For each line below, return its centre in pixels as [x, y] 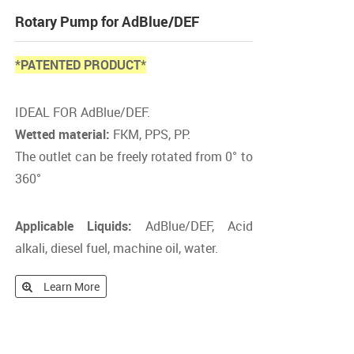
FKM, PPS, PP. [150, 134]
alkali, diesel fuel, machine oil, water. [116, 248]
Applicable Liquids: [73, 226]
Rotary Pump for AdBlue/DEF [107, 21]
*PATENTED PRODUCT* [80, 65]
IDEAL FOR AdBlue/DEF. [82, 112]
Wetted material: [62, 134]
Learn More [71, 286]
